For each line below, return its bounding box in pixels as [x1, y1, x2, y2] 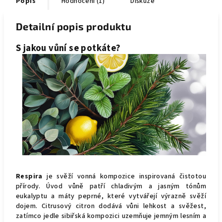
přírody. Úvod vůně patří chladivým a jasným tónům [16, 181, 206, 192]
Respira [16, 171, 43, 182]
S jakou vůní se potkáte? [16, 42, 121, 55]
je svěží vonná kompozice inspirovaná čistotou [42, 171, 206, 182]
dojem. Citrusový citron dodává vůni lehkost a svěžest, [16, 201, 206, 212]
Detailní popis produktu [16, 20, 132, 32]
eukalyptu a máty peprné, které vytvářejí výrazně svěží [16, 191, 206, 202]
